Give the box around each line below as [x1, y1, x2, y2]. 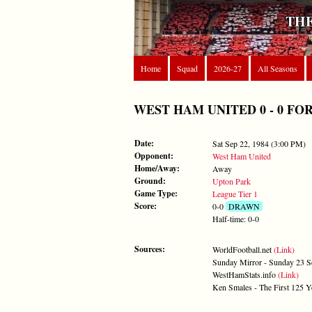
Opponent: [134, 149, 173, 162]
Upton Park [212, 175, 251, 187]
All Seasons [258, 63, 297, 74]
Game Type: [134, 187, 178, 199]
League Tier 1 [212, 187, 258, 199]
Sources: [134, 242, 165, 255]
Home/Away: [134, 162, 180, 174]
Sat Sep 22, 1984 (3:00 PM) [212, 137, 306, 149]
